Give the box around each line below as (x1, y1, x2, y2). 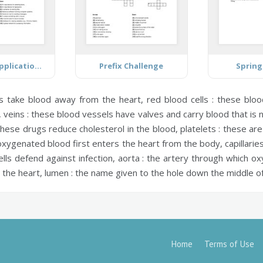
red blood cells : (147, 93, 214, 105)
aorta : (117, 151, 144, 164)
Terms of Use (204, 238, 254, 249)
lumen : (45, 166, 73, 178)
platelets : (180, 122, 221, 134)
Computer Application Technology (35, 60, 42, 71)
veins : (4, 107, 29, 120)
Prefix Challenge (99, 60, 164, 71)
